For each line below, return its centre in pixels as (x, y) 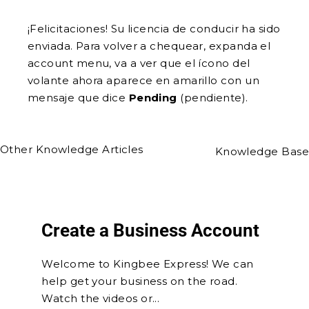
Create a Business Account (151, 230)
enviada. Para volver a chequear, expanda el (149, 46)
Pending (154, 98)
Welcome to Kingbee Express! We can (148, 264)
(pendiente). (214, 98)
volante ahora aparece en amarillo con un (144, 80)
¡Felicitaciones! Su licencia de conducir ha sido (154, 29)
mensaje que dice (78, 98)
